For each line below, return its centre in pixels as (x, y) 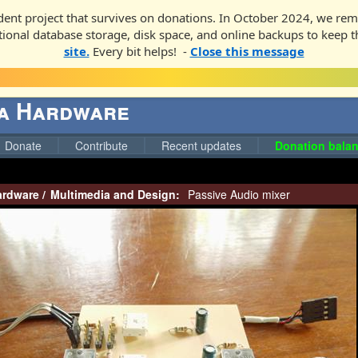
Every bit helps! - (139, 51)
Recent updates (201, 145)
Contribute (101, 145)
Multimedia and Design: (115, 194)
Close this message (247, 51)
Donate (23, 145)
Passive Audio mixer (237, 194)
